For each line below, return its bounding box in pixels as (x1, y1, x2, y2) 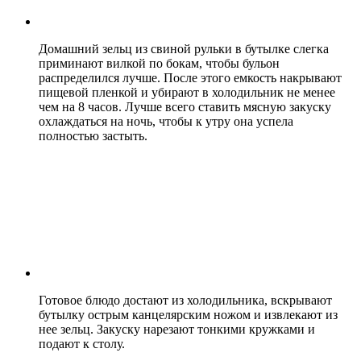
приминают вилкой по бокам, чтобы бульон (39, 56, 280, 70)
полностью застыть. (39, 128, 147, 143)
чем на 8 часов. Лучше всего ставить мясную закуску (39, 99, 331, 114)
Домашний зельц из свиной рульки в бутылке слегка (39, 41, 329, 56)
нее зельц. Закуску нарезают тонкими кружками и (39, 322, 315, 336)
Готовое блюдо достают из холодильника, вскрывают (39, 293, 332, 307)
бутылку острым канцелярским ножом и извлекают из (39, 307, 338, 322)
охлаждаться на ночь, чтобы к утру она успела (39, 114, 293, 128)
